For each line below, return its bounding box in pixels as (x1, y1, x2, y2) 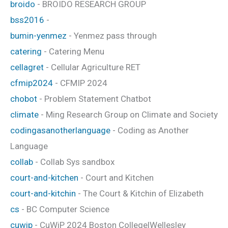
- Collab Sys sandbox (33, 156, 115, 167)
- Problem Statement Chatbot (37, 93, 151, 104)
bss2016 (10, 14, 44, 25)
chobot (10, 93, 37, 104)
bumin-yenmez (10, 30, 67, 41)
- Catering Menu (42, 46, 104, 56)
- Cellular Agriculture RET (44, 62, 140, 72)
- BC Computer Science (19, 204, 109, 214)
